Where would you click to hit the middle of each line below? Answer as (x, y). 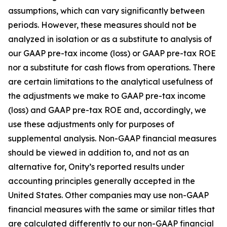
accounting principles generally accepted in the (102, 181)
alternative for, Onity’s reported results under (96, 167)
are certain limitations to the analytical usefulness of (110, 82)
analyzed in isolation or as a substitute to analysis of (110, 39)
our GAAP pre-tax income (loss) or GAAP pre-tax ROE (112, 53)
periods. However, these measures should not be (102, 25)
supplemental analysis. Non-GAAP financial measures (112, 138)
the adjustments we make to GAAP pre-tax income (107, 96)
